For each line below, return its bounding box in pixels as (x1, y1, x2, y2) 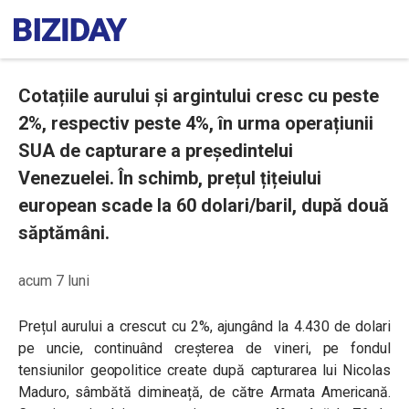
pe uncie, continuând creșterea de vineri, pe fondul (18, 340, 391, 357)
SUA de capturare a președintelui (18, 140, 293, 162)
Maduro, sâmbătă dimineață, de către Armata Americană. (18, 383, 391, 401)
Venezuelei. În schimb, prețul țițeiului (18, 167, 321, 189)
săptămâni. (18, 222, 110, 244)
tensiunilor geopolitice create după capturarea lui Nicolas (18, 362, 391, 379)
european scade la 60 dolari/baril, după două (18, 194, 389, 216)
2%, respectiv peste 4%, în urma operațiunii (18, 112, 373, 134)
